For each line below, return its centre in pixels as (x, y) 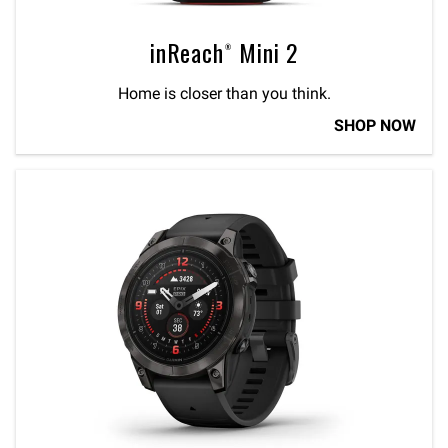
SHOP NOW (375, 126)
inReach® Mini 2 (224, 52)
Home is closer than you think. (224, 94)
